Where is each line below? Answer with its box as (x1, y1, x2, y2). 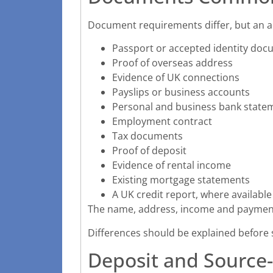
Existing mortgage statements (112, 173, 250, 187)
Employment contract (112, 115, 212, 129)
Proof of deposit (112, 144, 186, 158)
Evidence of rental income (112, 158, 231, 172)
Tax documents (112, 129, 183, 143)
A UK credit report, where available (112, 188, 272, 202)
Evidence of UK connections (112, 71, 239, 85)
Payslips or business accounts (112, 85, 250, 99)
